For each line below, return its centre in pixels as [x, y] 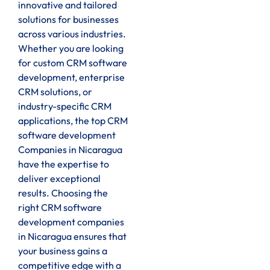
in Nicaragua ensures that [72, 237]
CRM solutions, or [55, 92]
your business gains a [63, 251]
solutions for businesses [68, 20]
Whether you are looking [71, 49]
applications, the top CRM [73, 121]
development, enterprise [71, 77]
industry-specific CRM [65, 106]
